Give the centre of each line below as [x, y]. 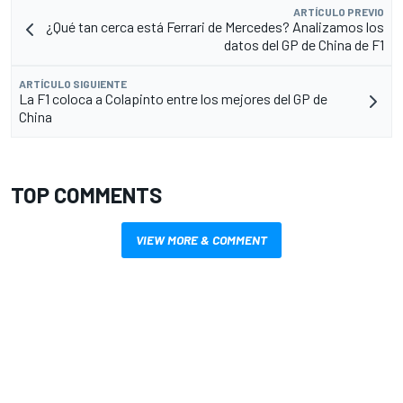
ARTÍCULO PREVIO [339, 12]
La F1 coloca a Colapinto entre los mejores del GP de [173, 99]
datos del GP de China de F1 [304, 45]
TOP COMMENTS [86, 195]
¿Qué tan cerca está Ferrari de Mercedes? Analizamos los [215, 27]
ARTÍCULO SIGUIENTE [73, 84]
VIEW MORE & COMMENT [201, 240]
